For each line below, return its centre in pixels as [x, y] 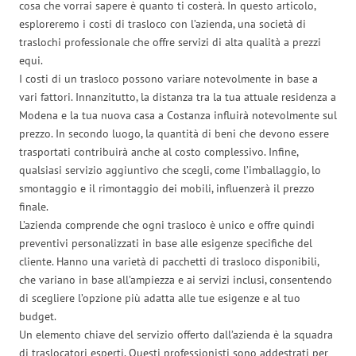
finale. [34, 206]
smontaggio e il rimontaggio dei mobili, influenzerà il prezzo [167, 188]
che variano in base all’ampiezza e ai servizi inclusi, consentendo [176, 279]
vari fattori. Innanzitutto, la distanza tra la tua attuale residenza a [178, 97]
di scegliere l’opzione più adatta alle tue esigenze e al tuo [160, 298]
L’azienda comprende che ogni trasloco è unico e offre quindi [167, 224]
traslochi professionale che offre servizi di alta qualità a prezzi [170, 42]
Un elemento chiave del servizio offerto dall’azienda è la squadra [176, 334]
